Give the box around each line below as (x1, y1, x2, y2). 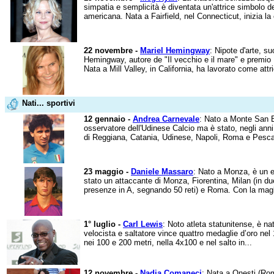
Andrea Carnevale (133, 114, 199, 124)
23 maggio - (84, 167, 131, 176)
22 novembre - (84, 46, 140, 55)
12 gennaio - (84, 114, 133, 124)
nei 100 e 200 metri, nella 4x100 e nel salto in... (84, 238, 252, 247)
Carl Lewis (123, 220, 163, 229)
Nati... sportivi (22, 98, 75, 108)
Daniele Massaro (131, 167, 193, 176)
